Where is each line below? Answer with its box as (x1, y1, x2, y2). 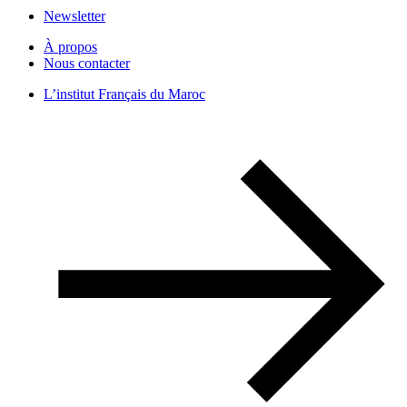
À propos (44, 38, 97, 55)
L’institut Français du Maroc (44, 85, 205, 102)
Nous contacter (44, 55, 130, 71)
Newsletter (44, 7, 105, 24)
